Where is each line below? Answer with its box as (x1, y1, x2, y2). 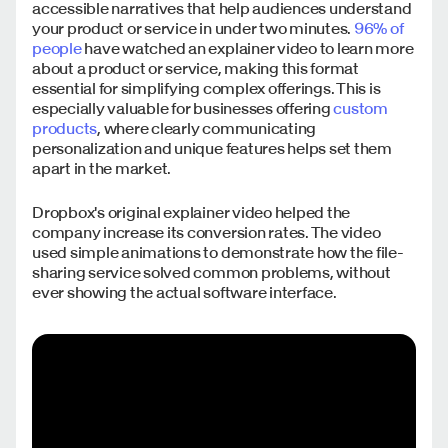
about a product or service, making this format (32, 58, 359, 79)
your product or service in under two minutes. (32, 18, 354, 39)
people (32, 38, 82, 59)
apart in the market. (32, 158, 172, 179)
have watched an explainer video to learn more (81, 38, 414, 59)
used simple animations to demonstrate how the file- (32, 242, 404, 263)
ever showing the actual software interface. (32, 282, 337, 303)
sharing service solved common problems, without (32, 262, 391, 283)
